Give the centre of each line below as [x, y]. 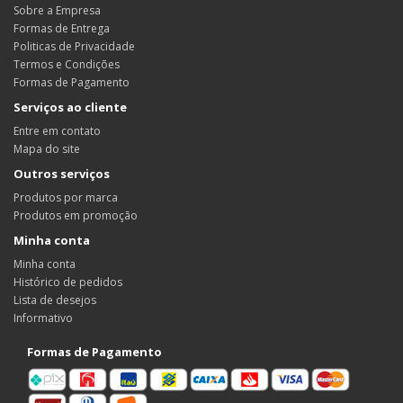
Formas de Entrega [62, 28]
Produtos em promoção [76, 215]
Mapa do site [47, 149]
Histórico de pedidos [68, 282]
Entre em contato [57, 131]
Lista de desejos [55, 300]
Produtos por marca [66, 197]
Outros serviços [62, 174]
